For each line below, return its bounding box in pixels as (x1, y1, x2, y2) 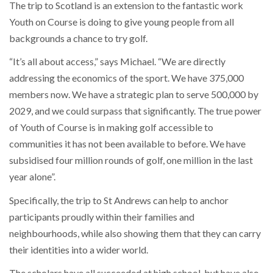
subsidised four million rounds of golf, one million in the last (9, 154, 253, 166)
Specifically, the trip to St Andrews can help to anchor (9, 194, 229, 206)
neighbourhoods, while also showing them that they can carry (9, 227, 261, 239)
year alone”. (9, 171, 55, 183)
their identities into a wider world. (9, 243, 148, 255)
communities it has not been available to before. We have (9, 138, 246, 150)
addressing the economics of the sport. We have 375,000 (9, 72, 244, 84)
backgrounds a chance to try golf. (9, 32, 149, 44)
